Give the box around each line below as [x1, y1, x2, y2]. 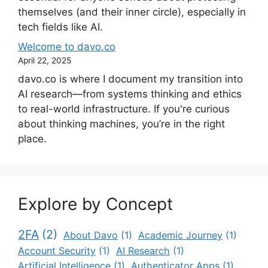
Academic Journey [138, 229, 223, 241]
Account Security [18, 244, 96, 257]
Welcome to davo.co [18, 41, 115, 53]
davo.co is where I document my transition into [18, 72, 243, 85]
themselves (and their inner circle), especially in [18, 5, 246, 18]
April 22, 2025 [18, 56, 71, 65]
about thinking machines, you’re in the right [18, 117, 225, 130]
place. [18, 132, 47, 145]
